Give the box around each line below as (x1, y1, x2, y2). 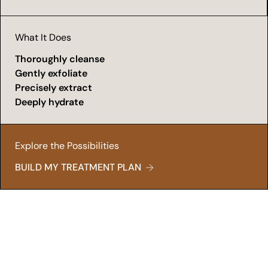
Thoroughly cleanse (15, 53, 105, 65)
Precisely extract (15, 81, 92, 94)
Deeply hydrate (15, 96, 84, 108)
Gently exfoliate (15, 67, 87, 80)
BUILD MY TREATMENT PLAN (15, 161, 141, 173)
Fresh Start (19, 243, 68, 255)
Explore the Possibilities (15, 139, 119, 152)
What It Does (15, 31, 71, 44)
